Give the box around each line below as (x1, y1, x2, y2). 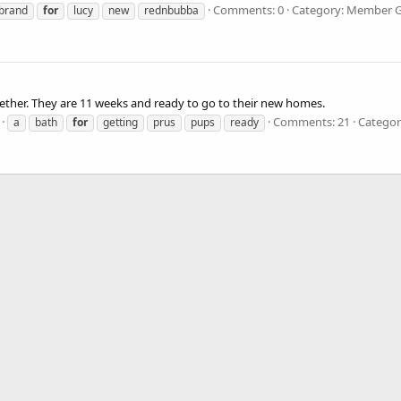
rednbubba (144, 2, 199, 18)
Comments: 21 (273, 113, 350, 130)
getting (103, 114, 138, 130)
